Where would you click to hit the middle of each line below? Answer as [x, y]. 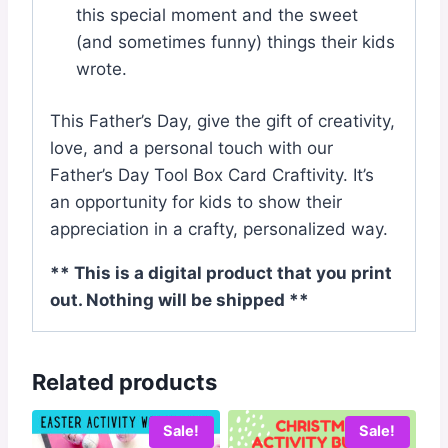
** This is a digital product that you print [221, 273]
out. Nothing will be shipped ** [179, 300]
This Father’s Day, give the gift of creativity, [222, 121]
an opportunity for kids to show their [196, 202]
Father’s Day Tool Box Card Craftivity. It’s [212, 175]
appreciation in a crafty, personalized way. [219, 229]
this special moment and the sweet [216, 14]
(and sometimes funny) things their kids [235, 41]
